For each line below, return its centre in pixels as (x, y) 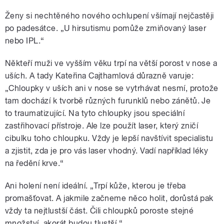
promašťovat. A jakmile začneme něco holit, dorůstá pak (109, 198)
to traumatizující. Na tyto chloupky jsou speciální (95, 113)
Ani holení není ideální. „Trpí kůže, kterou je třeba (95, 186)
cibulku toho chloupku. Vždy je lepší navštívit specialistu (109, 138)
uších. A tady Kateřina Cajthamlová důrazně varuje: (99, 76)
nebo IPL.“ (25, 41)
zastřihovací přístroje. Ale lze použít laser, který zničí (102, 126)
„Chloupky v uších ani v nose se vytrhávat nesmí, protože (112, 88)
